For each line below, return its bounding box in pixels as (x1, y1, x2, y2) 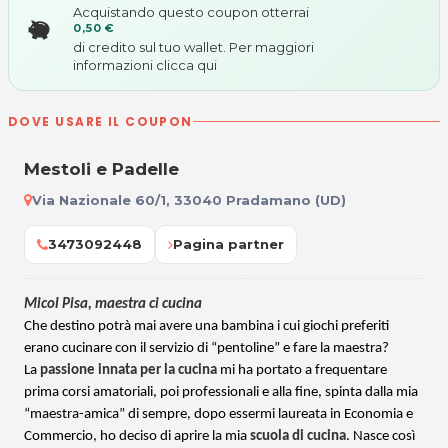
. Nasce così (346, 429, 415, 445)
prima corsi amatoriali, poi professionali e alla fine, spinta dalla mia (24, 385, 418, 401)
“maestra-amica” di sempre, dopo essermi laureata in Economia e (24, 407, 413, 423)
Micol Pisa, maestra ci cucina (24, 297, 202, 313)
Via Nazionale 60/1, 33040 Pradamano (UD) (32, 191, 346, 208)
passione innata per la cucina (40, 363, 217, 379)
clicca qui (156, 56, 217, 73)
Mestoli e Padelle (24, 158, 179, 179)
